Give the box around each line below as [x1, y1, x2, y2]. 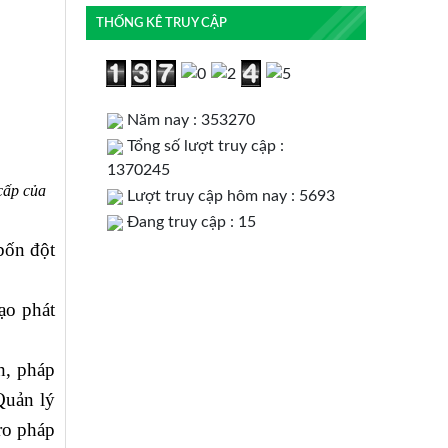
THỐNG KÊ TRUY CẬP [95, 16, 227, 29]
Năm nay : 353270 [123, 112, 255, 129]
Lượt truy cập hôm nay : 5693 [123, 188, 335, 205]
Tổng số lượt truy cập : [123, 138, 284, 155]
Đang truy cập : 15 [123, 214, 256, 231]
